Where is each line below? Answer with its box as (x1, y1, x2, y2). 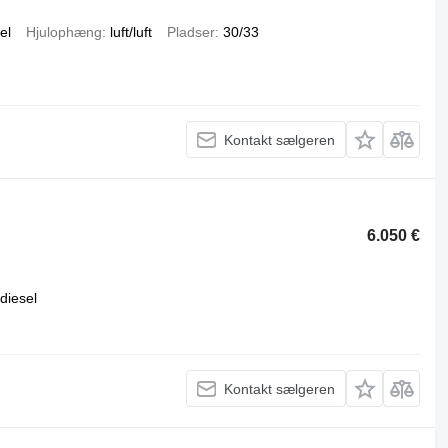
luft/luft (109, 24, 152, 40)
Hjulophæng (25, 24, 102, 40)
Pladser (166, 24, 215, 40)
